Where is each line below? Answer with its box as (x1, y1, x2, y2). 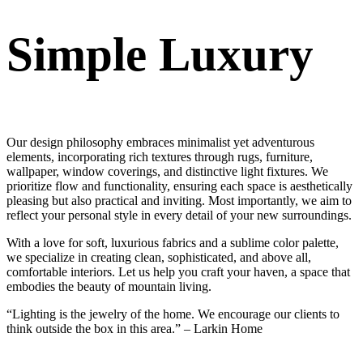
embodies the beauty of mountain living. (6, 279, 211, 293)
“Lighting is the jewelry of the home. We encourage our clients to (6, 306, 340, 321)
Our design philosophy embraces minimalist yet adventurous (6, 135, 314, 149)
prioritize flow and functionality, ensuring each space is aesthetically (6, 178, 352, 193)
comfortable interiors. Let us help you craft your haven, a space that (6, 264, 350, 279)
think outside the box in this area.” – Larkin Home (6, 321, 263, 335)
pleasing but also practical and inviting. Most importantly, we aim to (6, 193, 352, 207)
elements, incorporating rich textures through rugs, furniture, (6, 149, 313, 164)
